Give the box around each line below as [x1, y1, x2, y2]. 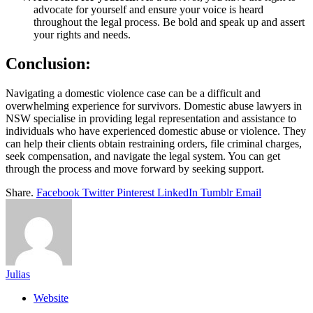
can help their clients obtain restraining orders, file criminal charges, [6, 138, 302, 150]
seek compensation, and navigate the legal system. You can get [6, 150, 280, 163]
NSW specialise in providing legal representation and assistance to [6, 112, 296, 125]
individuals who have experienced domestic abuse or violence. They [6, 125, 306, 138]
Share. [6, 187, 34, 199]
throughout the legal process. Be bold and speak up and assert [34, 15, 305, 28]
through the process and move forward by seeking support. [6, 163, 264, 175]
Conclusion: [6, 54, 91, 73]
